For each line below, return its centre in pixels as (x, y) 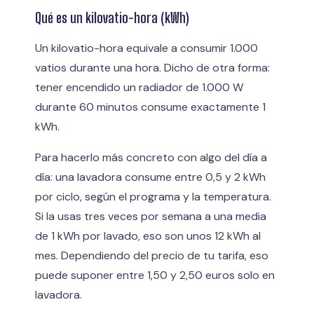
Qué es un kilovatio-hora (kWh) (112, 17)
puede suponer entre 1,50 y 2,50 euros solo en (155, 275)
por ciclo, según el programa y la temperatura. (153, 196)
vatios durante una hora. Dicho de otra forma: (152, 67)
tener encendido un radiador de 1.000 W (139, 87)
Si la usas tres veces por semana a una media (151, 216)
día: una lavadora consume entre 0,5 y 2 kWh (150, 177)
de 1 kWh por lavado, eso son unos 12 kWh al (148, 235)
